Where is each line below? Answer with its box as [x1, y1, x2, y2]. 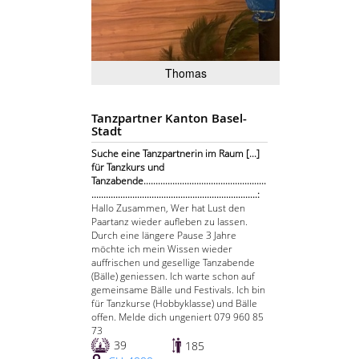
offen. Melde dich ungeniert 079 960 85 [91, 310, 264, 325]
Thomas [164, 65, 207, 82]
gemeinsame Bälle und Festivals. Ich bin [91, 283, 265, 297]
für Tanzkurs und [91, 160, 164, 175]
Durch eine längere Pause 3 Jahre [91, 228, 236, 243]
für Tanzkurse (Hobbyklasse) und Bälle [91, 296, 257, 311]
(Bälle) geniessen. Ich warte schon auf [91, 269, 255, 284]
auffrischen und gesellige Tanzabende [91, 256, 255, 270]
